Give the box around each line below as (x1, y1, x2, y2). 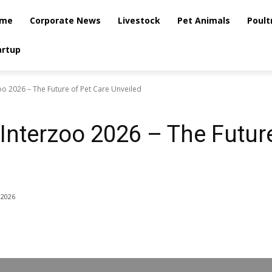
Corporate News (29, 15, 101, 26)
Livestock (117, 15, 160, 26)
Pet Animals (177, 15, 230, 26)
